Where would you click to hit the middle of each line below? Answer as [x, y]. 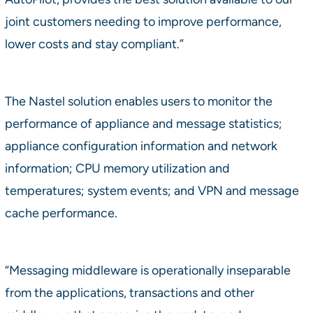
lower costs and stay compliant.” [94, 43]
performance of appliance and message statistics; [143, 123]
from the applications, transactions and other [129, 292]
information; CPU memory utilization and [117, 168]
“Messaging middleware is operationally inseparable [147, 270]
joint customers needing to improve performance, [143, 21]
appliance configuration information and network [141, 145]
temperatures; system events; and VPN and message [152, 190]
